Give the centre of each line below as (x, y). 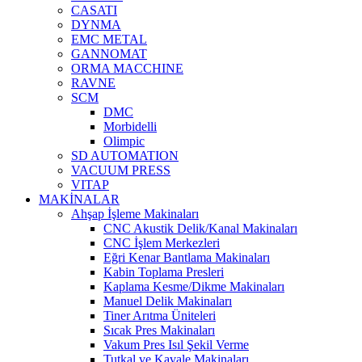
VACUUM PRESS (121, 170)
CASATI (94, 10)
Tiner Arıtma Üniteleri (160, 315)
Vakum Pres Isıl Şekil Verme (176, 344)
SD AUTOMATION (125, 155)
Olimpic (124, 141)
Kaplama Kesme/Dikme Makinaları (194, 286)
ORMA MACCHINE (127, 68)
